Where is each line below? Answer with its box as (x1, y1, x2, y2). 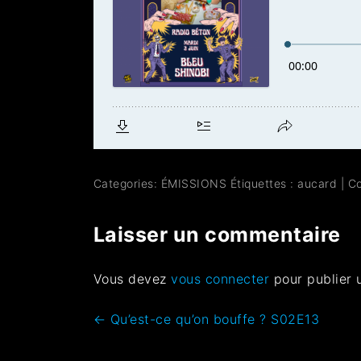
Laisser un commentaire (93, 222, 341, 247)
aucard (297, 176, 338, 190)
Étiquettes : (230, 176, 298, 190)
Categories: (93, 176, 161, 190)
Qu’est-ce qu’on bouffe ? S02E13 (106, 310, 320, 327)
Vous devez (93, 270, 172, 287)
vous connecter (171, 270, 270, 287)
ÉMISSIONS (160, 176, 227, 190)
